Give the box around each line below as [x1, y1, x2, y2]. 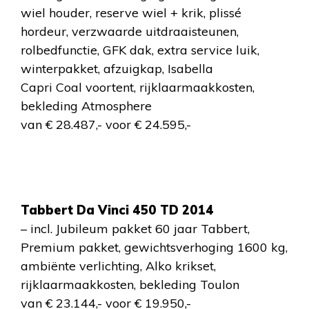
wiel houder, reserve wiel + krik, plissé [21, 5, 241, 21]
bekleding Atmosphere [21, 98, 152, 114]
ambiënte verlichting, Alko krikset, [21, 258, 216, 274]
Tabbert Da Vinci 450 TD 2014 [21, 202, 214, 218]
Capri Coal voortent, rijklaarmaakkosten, [21, 79, 255, 95]
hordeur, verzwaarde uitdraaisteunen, [21, 23, 239, 39]
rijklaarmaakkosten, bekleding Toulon [21, 277, 239, 292]
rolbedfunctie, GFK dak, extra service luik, [21, 42, 259, 58]
